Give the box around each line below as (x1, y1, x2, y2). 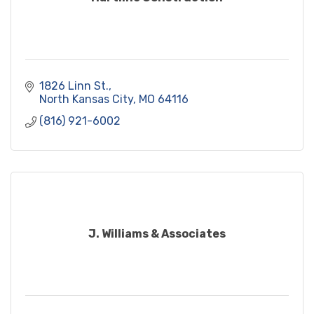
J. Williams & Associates (88, 226, 226, 240)
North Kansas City (39, 93, 133, 107)
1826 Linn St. (39, 79, 109, 93)
